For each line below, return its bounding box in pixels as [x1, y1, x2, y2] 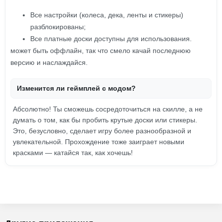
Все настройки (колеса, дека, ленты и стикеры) [30, 11, 183, 19]
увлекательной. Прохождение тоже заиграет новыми [13, 138, 184, 146]
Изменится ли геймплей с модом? [17, 84, 136, 92]
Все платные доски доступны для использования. [30, 35, 192, 43]
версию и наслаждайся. [10, 58, 88, 66]
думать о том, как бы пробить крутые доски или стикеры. [13, 116, 197, 124]
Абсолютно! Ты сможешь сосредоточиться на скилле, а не [13, 105, 203, 113]
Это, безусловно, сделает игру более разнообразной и [13, 127, 191, 135]
